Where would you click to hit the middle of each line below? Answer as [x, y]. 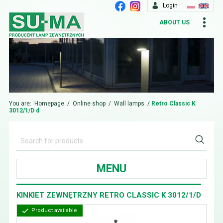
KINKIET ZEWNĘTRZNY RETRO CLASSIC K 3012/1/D [109, 195]
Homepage [49, 104]
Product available [53, 210]
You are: [21, 104]
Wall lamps [129, 104]
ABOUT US [175, 22]
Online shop [89, 104]
